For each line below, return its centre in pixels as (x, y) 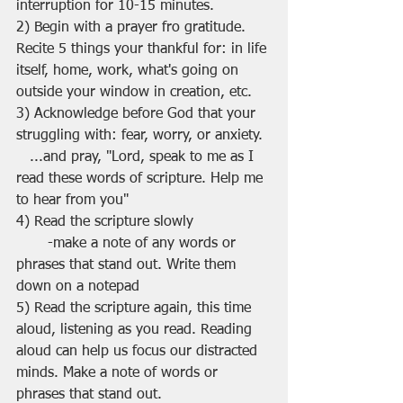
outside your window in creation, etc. (134, 93)
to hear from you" (72, 201)
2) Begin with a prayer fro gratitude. (133, 28)
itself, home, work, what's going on (130, 72)
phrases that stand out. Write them (128, 266)
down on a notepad (78, 287)
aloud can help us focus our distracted (139, 352)
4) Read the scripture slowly (105, 223)
